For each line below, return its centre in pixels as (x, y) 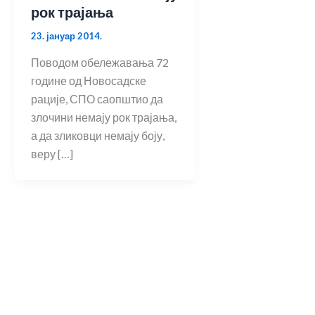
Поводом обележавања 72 (100, 63)
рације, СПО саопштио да (97, 99)
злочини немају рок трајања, (104, 117)
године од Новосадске (89, 81)
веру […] (52, 154)
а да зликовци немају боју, (98, 136)
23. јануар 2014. (66, 36)
